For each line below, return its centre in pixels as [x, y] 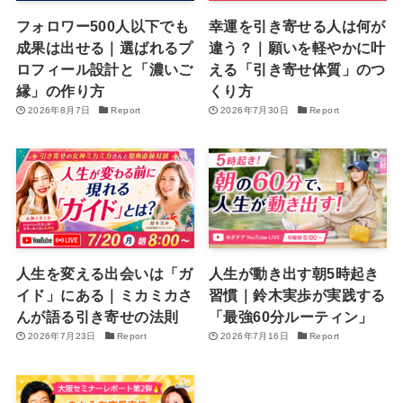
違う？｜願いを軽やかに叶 [297, 47]
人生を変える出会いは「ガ [104, 274]
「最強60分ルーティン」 [291, 317]
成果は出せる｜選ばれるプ [104, 47]
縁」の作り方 [60, 90]
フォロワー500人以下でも [103, 26]
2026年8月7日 [59, 110]
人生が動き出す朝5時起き [294, 274]
